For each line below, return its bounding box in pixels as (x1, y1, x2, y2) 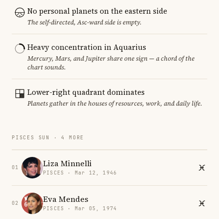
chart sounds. (27, 63, 66, 71)
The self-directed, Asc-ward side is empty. (27, 18, 142, 26)
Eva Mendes (43, 194, 88, 205)
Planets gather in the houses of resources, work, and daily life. (27, 99, 202, 108)
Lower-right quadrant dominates (27, 87, 145, 97)
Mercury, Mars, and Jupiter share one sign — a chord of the (27, 54, 195, 63)
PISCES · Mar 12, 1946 (43, 170, 117, 176)
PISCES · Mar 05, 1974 (43, 205, 117, 212)
